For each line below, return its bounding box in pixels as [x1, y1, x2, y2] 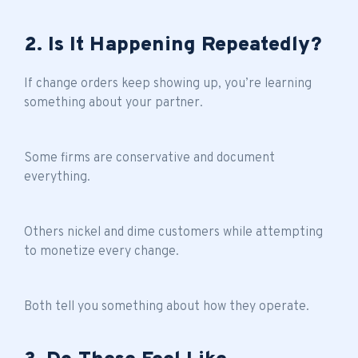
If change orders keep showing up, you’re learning [24, 75, 312, 92]
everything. [24, 169, 90, 185]
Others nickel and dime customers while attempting [24, 224, 323, 241]
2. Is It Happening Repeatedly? [24, 32, 322, 58]
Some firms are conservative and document [24, 149, 275, 166]
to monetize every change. [24, 243, 179, 260]
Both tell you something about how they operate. [24, 298, 309, 315]
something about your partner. [24, 94, 203, 111]
